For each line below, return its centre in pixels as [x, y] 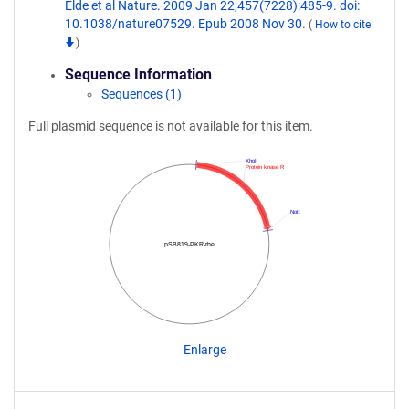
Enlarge [204, 350]
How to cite [343, 25]
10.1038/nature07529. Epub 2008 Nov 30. [187, 24]
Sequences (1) [142, 94]
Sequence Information [138, 74]
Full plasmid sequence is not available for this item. [171, 126]
